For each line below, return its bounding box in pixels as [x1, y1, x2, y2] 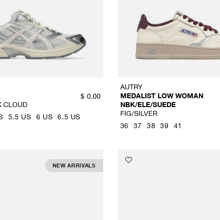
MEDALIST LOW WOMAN [120, 91, 203, 100]
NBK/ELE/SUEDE [120, 100, 176, 109]
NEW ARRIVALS [52, 162, 96, 169]
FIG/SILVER [120, 109, 158, 118]
